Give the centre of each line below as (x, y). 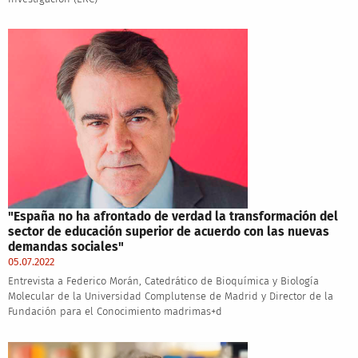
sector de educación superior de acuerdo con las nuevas (168, 232)
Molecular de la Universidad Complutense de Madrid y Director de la (170, 296)
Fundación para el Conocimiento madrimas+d (115, 312)
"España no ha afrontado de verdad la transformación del (173, 217)
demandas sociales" (66, 247)
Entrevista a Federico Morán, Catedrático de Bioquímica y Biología (163, 281)
